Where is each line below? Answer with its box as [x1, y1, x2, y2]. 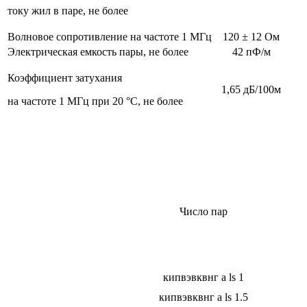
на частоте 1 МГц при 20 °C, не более [8, 95, 183, 108]
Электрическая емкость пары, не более [8, 46, 188, 58]
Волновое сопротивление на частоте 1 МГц [8, 31, 212, 43]
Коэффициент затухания [8, 72, 122, 84]
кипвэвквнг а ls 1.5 [159, 291, 248, 304]
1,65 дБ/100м [221, 84, 281, 96]
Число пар [180, 206, 228, 218]
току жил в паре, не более [8, 5, 128, 17]
